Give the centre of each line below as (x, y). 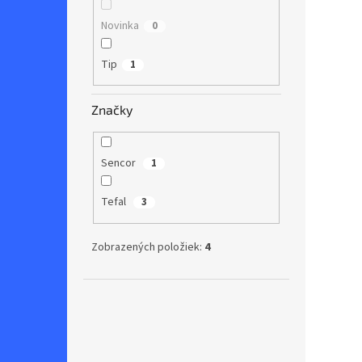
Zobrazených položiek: (148, 247)
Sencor (119, 164)
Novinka (120, 25)
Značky (112, 110)
